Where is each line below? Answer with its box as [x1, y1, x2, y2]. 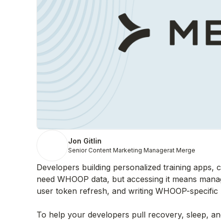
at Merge [169, 147, 195, 154]
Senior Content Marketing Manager [68, 147, 169, 154]
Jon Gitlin [68, 137, 102, 146]
